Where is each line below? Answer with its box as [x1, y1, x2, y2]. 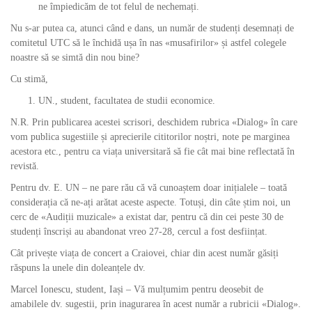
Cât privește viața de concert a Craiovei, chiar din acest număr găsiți [10, 248, 279, 258]
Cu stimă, [10, 74, 48, 84]
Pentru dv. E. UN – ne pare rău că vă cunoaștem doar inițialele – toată [10, 182, 287, 193]
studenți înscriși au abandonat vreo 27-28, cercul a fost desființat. [10, 226, 267, 237]
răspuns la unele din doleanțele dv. [10, 263, 146, 273]
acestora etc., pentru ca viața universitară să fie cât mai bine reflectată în [10, 146, 295, 157]
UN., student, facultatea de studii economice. [38, 95, 215, 106]
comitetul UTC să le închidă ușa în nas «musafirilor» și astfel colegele [10, 38, 286, 48]
